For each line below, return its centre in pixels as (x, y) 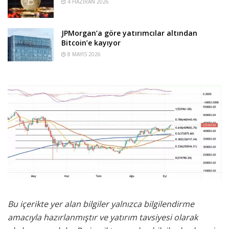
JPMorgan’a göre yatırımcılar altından (129, 33)
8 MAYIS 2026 (83, 54)
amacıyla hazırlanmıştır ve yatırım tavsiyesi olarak (103, 217)
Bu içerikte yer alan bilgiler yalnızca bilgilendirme (101, 204)
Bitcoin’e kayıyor (91, 43)
